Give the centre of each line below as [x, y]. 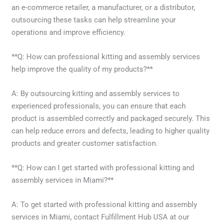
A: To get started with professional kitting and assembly [105, 204]
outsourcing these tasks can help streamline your [94, 20]
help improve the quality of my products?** [82, 69]
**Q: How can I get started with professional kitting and [103, 167]
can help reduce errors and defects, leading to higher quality [111, 131]
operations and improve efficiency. [69, 32]
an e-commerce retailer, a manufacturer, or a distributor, [104, 7]
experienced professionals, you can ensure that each [99, 106]
